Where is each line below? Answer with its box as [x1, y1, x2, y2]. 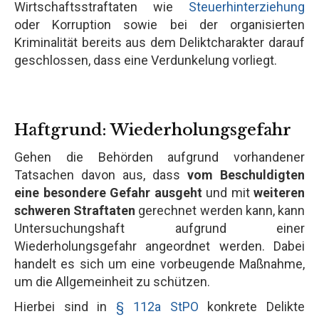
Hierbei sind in [14, 298, 117, 314]
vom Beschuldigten [187, 167, 305, 182]
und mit [202, 184, 253, 200]
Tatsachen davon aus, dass [14, 167, 187, 182]
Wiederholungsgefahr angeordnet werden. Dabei [14, 238, 305, 253]
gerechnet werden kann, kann [135, 202, 305, 218]
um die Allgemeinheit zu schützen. [14, 273, 210, 289]
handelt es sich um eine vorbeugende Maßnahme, [14, 256, 305, 271]
